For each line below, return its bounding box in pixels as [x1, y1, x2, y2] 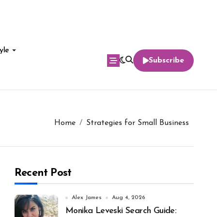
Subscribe [149, 57, 184, 64]
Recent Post [15, 168, 72, 179]
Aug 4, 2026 [112, 195, 145, 201]
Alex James [72, 195, 102, 201]
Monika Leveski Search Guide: [65, 206, 177, 216]
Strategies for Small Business [86, 119, 189, 127]
